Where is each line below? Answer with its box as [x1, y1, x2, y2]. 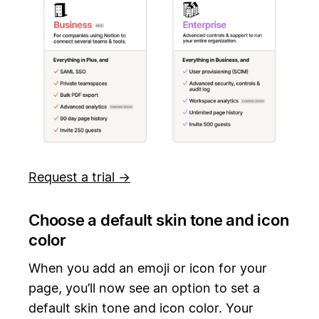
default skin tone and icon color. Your [28, 300, 253, 316]
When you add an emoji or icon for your [28, 261, 267, 276]
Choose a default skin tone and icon [28, 211, 289, 230]
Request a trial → [28, 169, 130, 185]
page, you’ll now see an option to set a [28, 281, 260, 296]
